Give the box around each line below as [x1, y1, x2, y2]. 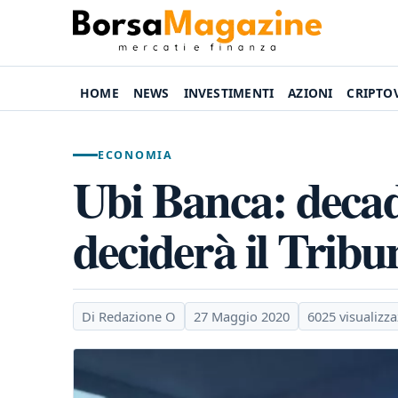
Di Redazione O [82, 307, 176, 325]
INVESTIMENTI [183, 84, 275, 101]
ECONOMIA [98, 147, 173, 163]
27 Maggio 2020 [194, 307, 290, 325]
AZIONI [288, 84, 333, 101]
